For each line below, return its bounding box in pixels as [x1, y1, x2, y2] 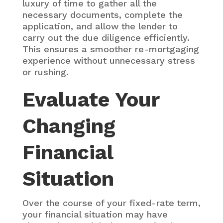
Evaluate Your [22, 87, 159, 111]
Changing [22, 113, 115, 138]
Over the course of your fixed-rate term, [22, 197, 201, 208]
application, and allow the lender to [22, 20, 178, 31]
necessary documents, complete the [22, 9, 183, 20]
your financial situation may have [22, 209, 168, 220]
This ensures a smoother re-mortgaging [22, 43, 199, 54]
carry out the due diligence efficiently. [22, 32, 190, 43]
